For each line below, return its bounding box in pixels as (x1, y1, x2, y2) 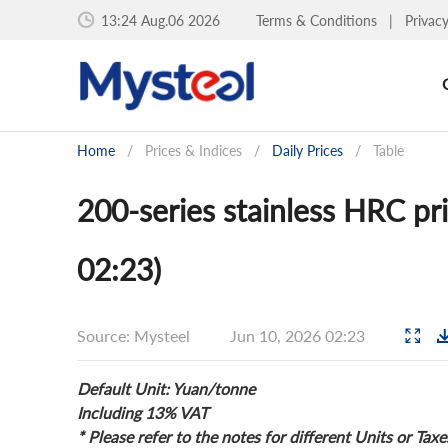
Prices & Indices (145, 142, 242, 159)
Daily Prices (272, 142, 343, 159)
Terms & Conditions (256, 11, 381, 29)
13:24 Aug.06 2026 (101, 11, 220, 29)
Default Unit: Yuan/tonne (77, 379, 255, 398)
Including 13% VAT (77, 403, 208, 422)
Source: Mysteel (77, 325, 190, 345)
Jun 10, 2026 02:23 (230, 325, 369, 345)
